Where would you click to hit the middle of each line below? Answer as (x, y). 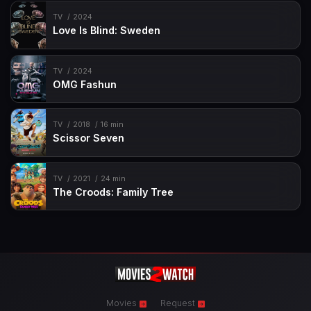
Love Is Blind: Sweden (107, 31)
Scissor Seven (89, 138)
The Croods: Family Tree (114, 192)
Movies (123, 303)
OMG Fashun (85, 84)
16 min (112, 125)
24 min (113, 178)
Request (179, 303)
